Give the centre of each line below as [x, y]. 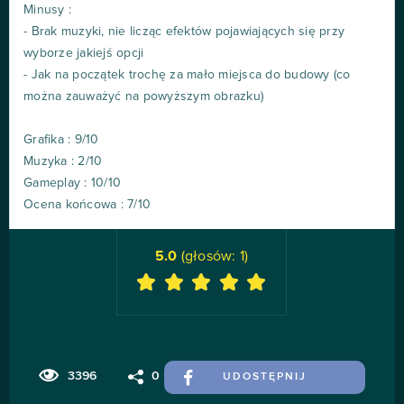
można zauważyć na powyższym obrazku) [143, 97]
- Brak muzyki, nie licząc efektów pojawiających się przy [184, 32]
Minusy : [47, 10]
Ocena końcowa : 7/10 [87, 205]
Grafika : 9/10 [61, 140]
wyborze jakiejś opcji [84, 54]
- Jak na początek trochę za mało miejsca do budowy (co [187, 75]
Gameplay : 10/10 [72, 184]
